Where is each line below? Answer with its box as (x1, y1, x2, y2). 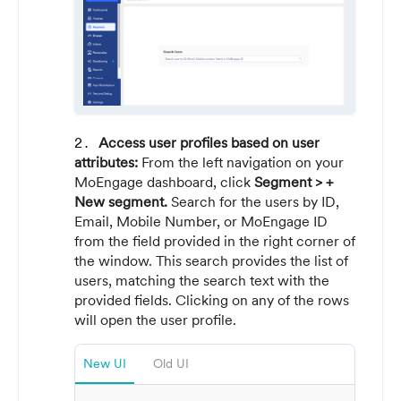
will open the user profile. (74, 310, 240, 328)
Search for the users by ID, (171, 192, 339, 210)
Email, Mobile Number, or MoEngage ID (74, 211, 328, 230)
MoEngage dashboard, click (74, 172, 251, 191)
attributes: (74, 152, 141, 171)
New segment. (74, 192, 171, 210)
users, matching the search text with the (74, 270, 329, 289)
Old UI (153, 354, 189, 371)
